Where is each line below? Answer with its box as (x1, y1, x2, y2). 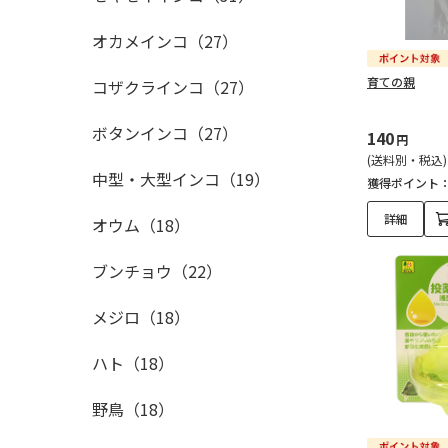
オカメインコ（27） (92, 29, 238, 53)
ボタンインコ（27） (92, 121, 238, 145)
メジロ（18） (92, 305, 190, 329)
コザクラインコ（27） (92, 75, 254, 99)
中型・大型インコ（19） (92, 167, 270, 191)
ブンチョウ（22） (92, 259, 222, 283)
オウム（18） (92, 213, 190, 237)
